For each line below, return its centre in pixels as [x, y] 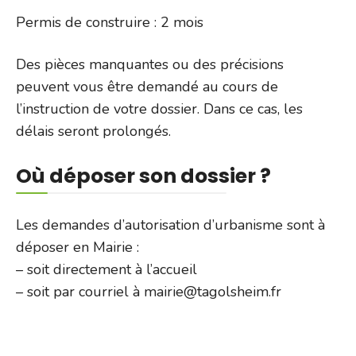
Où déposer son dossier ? [143, 176]
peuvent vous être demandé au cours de [147, 86]
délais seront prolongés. [93, 131]
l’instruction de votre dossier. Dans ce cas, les [159, 108]
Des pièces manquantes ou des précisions [150, 64]
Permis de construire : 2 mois [110, 22]
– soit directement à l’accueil [106, 269]
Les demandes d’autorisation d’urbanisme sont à [170, 224]
